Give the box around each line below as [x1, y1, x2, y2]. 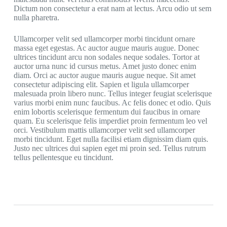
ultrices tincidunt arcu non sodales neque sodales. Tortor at [13, 53, 200, 62]
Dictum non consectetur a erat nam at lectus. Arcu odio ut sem [13, 4, 211, 13]
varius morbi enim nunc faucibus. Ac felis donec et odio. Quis [13, 98, 211, 107]
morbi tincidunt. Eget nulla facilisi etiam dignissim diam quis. [13, 135, 208, 144]
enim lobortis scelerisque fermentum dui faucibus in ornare [13, 107, 200, 117]
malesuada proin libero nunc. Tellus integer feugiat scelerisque [13, 89, 212, 98]
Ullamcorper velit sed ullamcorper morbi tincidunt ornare [13, 34, 195, 44]
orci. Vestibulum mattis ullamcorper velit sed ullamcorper [13, 126, 195, 135]
